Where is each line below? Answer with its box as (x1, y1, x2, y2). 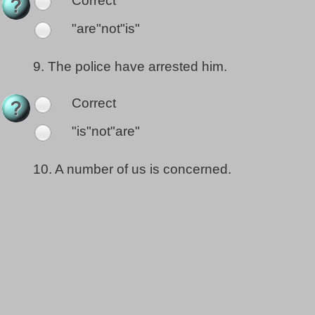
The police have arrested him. (48, 59, 227, 75)
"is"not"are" (68, 124, 140, 139)
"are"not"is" (68, 21, 140, 37)
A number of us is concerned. (55, 162, 231, 177)
